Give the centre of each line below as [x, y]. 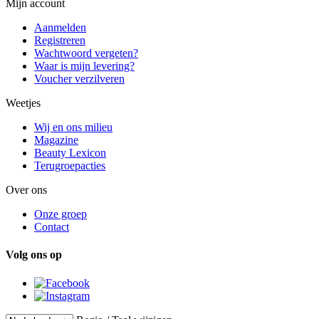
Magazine [56, 140]
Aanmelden [60, 28]
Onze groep [61, 214]
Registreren [60, 41]
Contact [52, 227]
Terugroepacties [70, 166]
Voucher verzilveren [79, 79]
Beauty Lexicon [70, 153]
